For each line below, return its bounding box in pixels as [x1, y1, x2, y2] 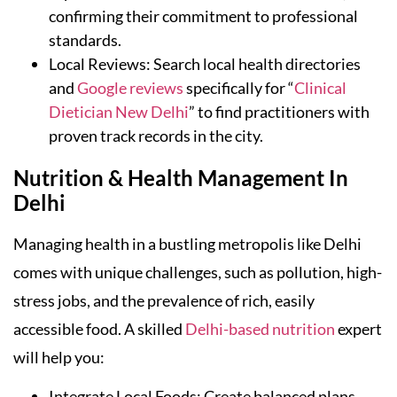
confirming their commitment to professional [49, 6, 358, 27]
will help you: [13, 347, 105, 368]
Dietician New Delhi [49, 102, 189, 122]
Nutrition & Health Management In [13, 165, 348, 191]
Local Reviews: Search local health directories [49, 54, 361, 74]
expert [335, 319, 382, 339]
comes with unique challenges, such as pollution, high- [13, 262, 382, 283]
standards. [49, 30, 121, 51]
